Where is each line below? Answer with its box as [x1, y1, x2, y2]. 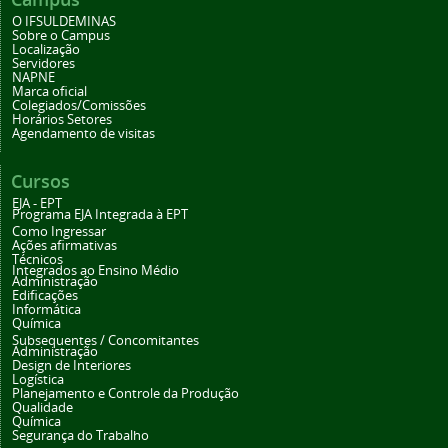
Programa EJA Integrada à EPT [12, 206, 188, 224]
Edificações [12, 287, 78, 305]
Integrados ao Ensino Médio [12, 262, 179, 280]
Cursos [11, 169, 70, 194]
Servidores [12, 55, 75, 73]
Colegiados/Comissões [12, 97, 146, 115]
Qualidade [12, 399, 73, 417]
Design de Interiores [12, 357, 131, 375]
